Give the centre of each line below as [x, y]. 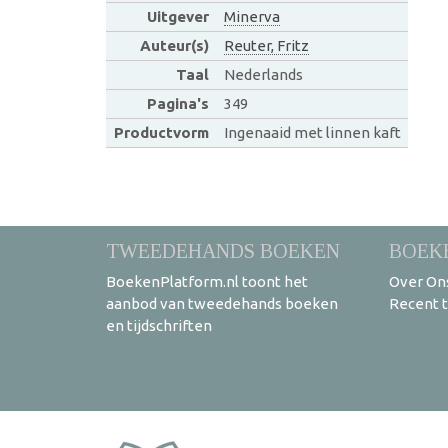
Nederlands [263, 74]
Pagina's [177, 103]
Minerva [251, 16]
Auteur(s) [174, 45]
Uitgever [177, 16]
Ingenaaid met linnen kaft [312, 132]
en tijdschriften [159, 325]
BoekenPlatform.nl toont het [207, 281]
